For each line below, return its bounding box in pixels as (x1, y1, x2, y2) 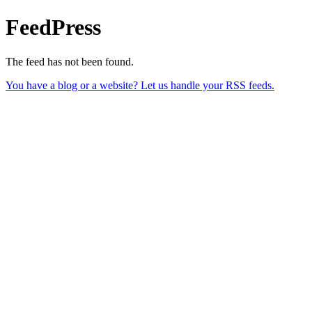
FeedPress (6, 15, 101, 40)
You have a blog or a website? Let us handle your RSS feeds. (6, 79, 274, 91)
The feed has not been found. (6, 55, 134, 68)
